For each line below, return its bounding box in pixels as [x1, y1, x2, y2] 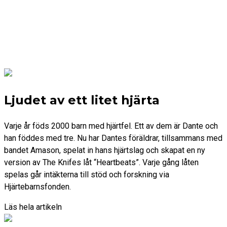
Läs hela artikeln [4, 202, 62, 212]
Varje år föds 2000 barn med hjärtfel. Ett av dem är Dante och [4, 121, 218, 131]
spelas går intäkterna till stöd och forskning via [4, 169, 169, 179]
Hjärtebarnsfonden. [4, 181, 71, 192]
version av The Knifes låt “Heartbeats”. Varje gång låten [4, 157, 199, 167]
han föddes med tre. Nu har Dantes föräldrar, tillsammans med [4, 133, 222, 143]
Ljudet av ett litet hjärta [4, 92, 160, 107]
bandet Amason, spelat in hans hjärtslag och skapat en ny [4, 145, 205, 155]
